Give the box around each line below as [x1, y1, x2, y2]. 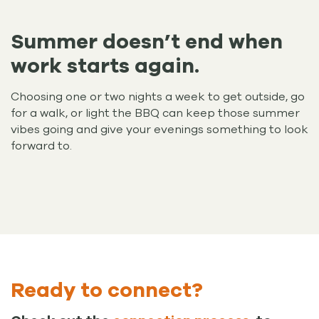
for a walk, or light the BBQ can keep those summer [11, 105, 300, 121]
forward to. [11, 137, 72, 154]
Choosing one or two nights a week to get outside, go [11, 88, 305, 105]
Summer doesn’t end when [11, 28, 283, 56]
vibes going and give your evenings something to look [11, 121, 308, 137]
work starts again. [11, 52, 199, 80]
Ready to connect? [11, 276, 203, 304]
